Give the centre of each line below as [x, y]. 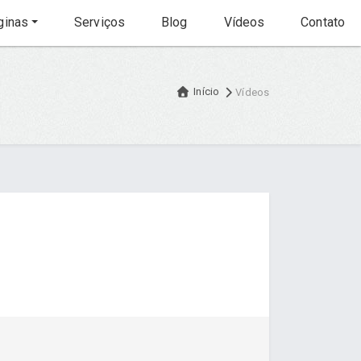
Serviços [98, 23]
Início [206, 92]
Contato [321, 23]
